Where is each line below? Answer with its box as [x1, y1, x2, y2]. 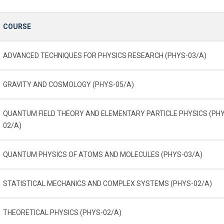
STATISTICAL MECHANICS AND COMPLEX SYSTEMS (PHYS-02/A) [3, 179, 212, 187]
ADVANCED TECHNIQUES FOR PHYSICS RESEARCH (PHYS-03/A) [3, 51, 206, 59]
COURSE [3, 22, 31, 30]
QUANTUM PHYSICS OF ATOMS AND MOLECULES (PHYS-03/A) [3, 150, 202, 158]
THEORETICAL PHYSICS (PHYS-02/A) [3, 208, 121, 216]
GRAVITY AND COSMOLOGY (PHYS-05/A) [3, 80, 134, 88]
